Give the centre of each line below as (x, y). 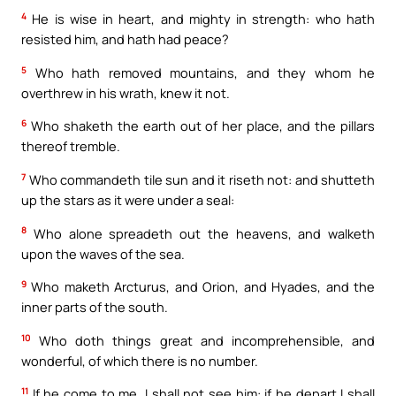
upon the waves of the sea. (103, 253)
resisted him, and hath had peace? (125, 39)
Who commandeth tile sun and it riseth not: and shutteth (200, 179)
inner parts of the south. (95, 307)
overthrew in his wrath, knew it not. (126, 92)
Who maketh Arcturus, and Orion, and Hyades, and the (201, 287)
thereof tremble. (71, 146)
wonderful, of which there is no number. (140, 360)
